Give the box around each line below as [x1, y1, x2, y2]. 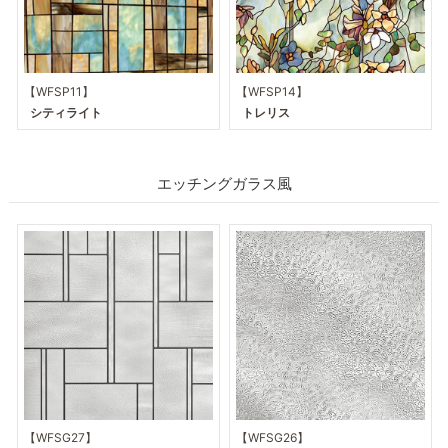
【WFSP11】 [24, 83, 95, 99]
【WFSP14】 [235, 83, 308, 99]
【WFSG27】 [24, 430, 98, 446]
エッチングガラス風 [156, 174, 292, 194]
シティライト [30, 104, 103, 120]
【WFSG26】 [235, 430, 309, 446]
